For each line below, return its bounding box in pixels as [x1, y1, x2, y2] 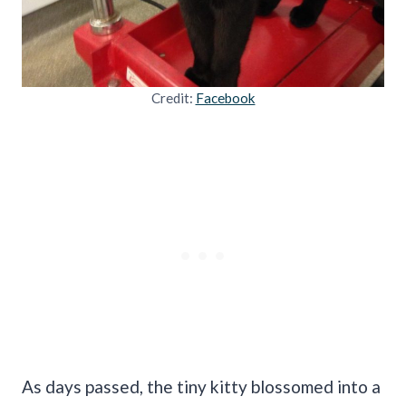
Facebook [195, 89, 256, 106]
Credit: [150, 89, 196, 106]
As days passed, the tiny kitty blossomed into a [22, 375, 381, 397]
